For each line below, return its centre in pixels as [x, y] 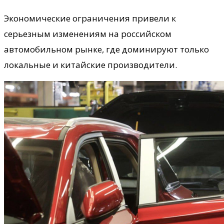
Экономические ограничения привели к [90, 18]
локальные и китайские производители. [90, 64]
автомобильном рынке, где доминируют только [106, 49]
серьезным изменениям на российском [88, 33]
